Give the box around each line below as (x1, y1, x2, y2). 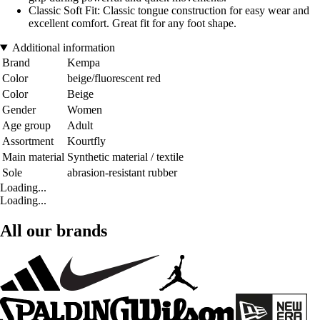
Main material (2, 151, 64, 164)
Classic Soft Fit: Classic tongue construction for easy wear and (29, 4, 309, 17)
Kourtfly (67, 135, 106, 148)
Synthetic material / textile (67, 151, 184, 164)
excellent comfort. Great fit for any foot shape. (29, 17, 236, 30)
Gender (2, 104, 36, 116)
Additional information (11, 41, 115, 54)
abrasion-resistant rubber (67, 166, 177, 179)
